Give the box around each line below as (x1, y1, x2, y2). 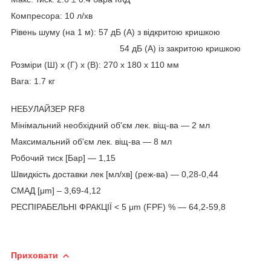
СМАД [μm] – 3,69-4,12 (11, 185, 101, 195)
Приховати (11, 250, 58, 260)
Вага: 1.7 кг (11, 76, 57, 86)
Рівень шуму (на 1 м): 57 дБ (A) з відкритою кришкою (11, 27, 220, 37)
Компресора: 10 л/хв (11, 10, 93, 21)
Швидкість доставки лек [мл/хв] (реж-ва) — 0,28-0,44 (11, 169, 218, 179)
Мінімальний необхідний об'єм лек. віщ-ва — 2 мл (11, 120, 210, 130)
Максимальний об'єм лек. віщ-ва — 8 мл (11, 136, 172, 146)
